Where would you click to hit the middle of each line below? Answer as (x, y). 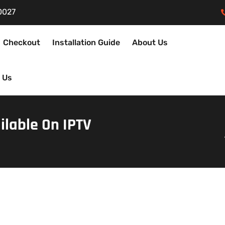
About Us (150, 42)
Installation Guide (86, 42)
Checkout (21, 42)
